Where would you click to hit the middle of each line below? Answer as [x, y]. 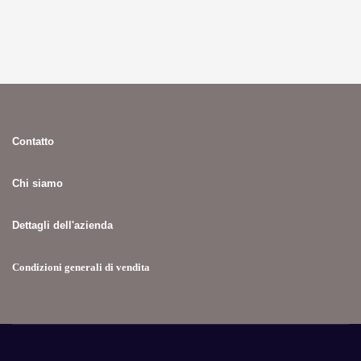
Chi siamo [37, 183]
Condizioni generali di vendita [81, 267]
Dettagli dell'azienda [62, 225]
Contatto [33, 141]
